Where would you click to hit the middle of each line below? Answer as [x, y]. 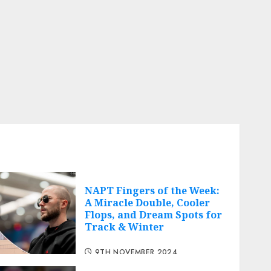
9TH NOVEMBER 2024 [136, 252]
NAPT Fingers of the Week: [152, 191]
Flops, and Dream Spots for [154, 215]
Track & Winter [125, 227]
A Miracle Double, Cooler [148, 203]
